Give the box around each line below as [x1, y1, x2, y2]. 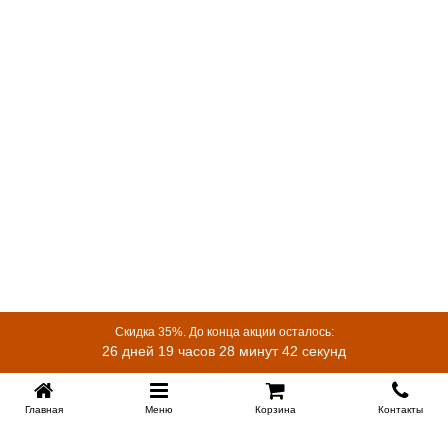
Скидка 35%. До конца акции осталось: [114, 325, 334, 339]
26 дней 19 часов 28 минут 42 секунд [102, 343, 346, 359]
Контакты [378, 403, 423, 415]
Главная [25, 403, 63, 415]
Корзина [255, 403, 296, 415]
